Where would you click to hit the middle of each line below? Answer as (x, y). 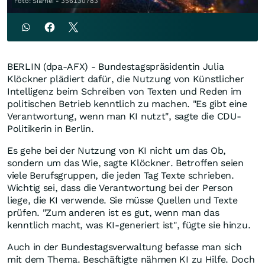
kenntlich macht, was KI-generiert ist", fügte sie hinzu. (129, 225)
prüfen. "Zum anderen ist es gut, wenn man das (113, 213)
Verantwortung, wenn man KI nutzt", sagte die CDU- (124, 117)
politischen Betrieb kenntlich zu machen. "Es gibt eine (127, 104)
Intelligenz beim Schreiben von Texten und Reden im (125, 92)
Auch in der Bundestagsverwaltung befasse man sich (125, 247)
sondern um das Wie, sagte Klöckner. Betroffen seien (125, 163)
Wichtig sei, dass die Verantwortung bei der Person (120, 188)
